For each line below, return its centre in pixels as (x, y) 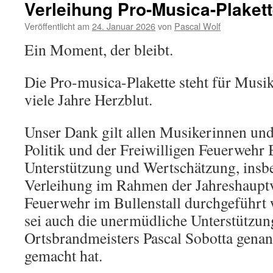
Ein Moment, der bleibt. (99, 50)
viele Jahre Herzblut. (88, 100)
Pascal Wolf (197, 26)
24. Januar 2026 (124, 26)
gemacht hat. (63, 256)
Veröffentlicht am (57, 26)
